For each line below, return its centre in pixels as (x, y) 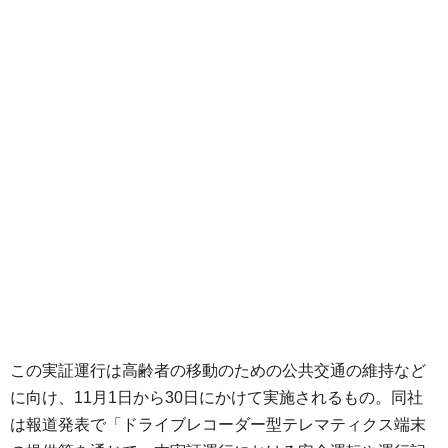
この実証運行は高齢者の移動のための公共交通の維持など (218, 371)
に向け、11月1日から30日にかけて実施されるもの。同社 (216, 398)
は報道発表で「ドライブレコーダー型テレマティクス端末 (218, 425)
